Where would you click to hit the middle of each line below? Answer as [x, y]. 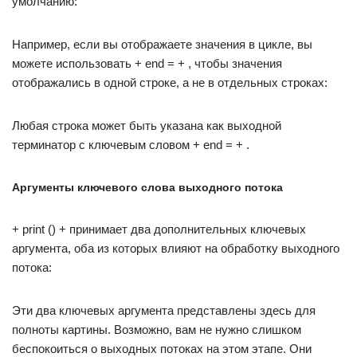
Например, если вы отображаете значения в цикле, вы [162, 44]
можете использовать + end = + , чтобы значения [147, 63]
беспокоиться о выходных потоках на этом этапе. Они [162, 349]
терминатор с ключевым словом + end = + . [131, 145]
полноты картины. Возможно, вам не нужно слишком [157, 330]
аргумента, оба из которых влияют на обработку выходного [176, 248]
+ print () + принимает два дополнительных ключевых [159, 229]
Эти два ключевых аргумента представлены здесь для [164, 310]
